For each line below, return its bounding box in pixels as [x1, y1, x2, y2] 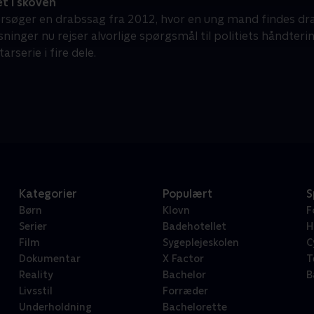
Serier [18, 221, 47, 233]
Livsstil [18, 285, 53, 297]
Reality [18, 269, 53, 281]
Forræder [162, 285, 208, 297]
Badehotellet [162, 221, 226, 233]
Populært [162, 187, 212, 201]
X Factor [162, 253, 204, 265]
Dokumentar [18, 253, 81, 265]
